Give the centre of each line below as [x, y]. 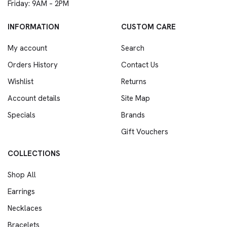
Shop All [22, 175]
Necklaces [25, 208]
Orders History [33, 65]
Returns [134, 82]
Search [133, 48]
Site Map [136, 98]
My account [27, 48]
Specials [22, 115]
